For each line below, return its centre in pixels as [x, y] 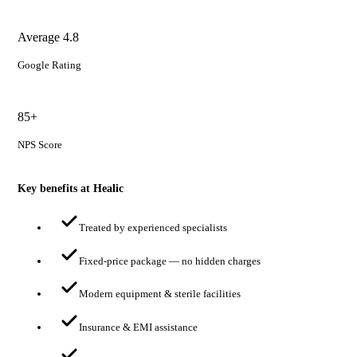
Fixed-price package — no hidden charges [170, 261]
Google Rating [49, 65]
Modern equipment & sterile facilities [160, 294]
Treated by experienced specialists [153, 227]
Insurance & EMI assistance [139, 328]
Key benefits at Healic [70, 188]
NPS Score [39, 145]
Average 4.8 [48, 37]
